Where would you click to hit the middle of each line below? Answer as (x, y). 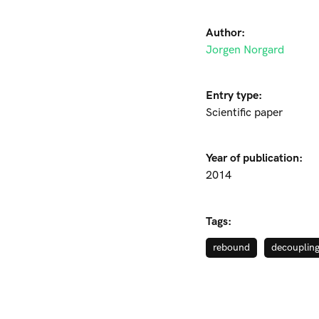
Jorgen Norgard (245, 50)
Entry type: (234, 96)
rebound (231, 247)
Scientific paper (244, 113)
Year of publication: (254, 158)
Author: (225, 33)
